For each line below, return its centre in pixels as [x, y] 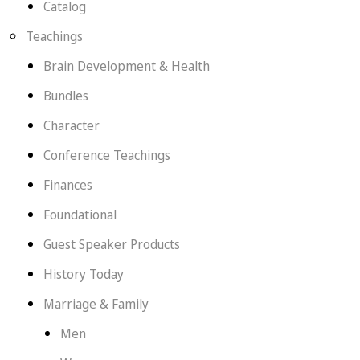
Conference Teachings [106, 155]
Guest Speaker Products [111, 244]
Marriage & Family [96, 304]
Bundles [65, 96]
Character [71, 125]
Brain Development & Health [126, 66]
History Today [83, 274]
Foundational [80, 215]
